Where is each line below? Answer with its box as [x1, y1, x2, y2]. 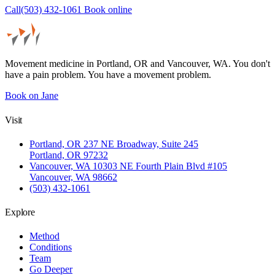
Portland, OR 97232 [29, 149, 108, 160]
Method [29, 231, 60, 242]
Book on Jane [5, 90, 58, 101]
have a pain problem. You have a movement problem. [5, 69, 211, 80]
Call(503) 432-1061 [5, 4, 84, 15]
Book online [84, 4, 132, 15]
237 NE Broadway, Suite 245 [83, 138, 198, 149]
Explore [5, 207, 35, 218]
